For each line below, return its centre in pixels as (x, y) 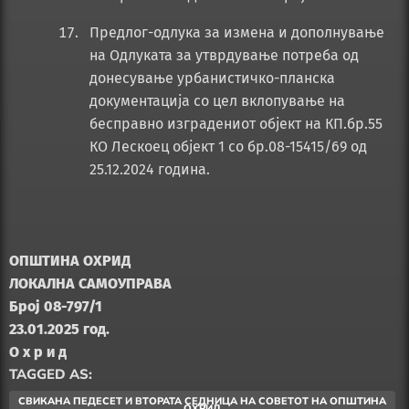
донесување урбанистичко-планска (212, 79)
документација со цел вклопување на (217, 101)
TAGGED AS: (51, 375)
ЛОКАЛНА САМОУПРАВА (90, 284)
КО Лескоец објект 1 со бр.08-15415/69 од (228, 147)
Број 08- (38, 307)
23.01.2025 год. (59, 330)
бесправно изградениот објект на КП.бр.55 (236, 124)
